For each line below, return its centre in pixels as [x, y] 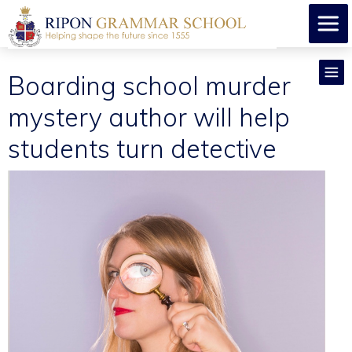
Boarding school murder [149, 85]
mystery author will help [149, 117]
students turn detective [142, 148]
